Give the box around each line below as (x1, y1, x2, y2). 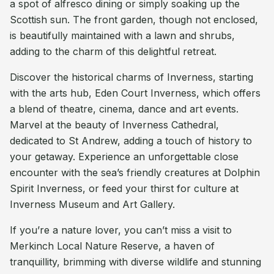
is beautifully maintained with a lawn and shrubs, (10, 29, 235, 42)
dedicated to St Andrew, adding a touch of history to (10, 135, 252, 147)
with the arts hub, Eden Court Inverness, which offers (10, 87, 261, 99)
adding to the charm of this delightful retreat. (10, 45, 217, 57)
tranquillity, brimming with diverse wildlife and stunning (10, 256, 261, 268)
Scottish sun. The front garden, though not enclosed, (10, 13, 258, 26)
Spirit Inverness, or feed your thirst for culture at (10, 182, 239, 194)
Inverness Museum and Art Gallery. (10, 198, 175, 210)
